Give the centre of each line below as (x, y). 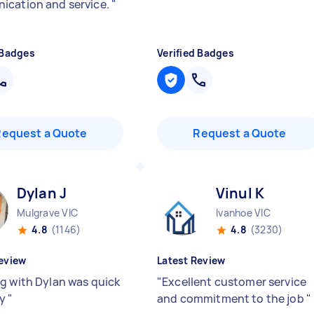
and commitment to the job (232, 299)
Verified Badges (196, 53)
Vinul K (240, 193)
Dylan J (42, 193)
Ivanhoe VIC (243, 213)
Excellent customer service (234, 282)
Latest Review (191, 260)
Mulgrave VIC (47, 213)
